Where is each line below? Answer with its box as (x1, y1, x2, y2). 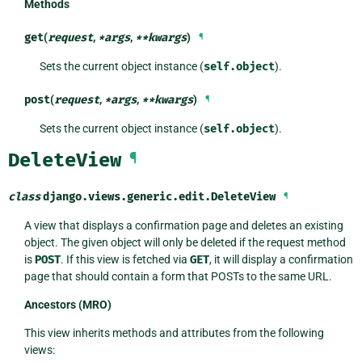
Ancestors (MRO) (23, 297, 112, 311)
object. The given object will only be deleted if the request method (23, 235, 346, 249)
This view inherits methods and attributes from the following (23, 326, 324, 339)
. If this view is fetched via (60, 252, 190, 266)
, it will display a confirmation (208, 252, 353, 266)
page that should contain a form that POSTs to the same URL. (23, 269, 332, 283)
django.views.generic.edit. (43, 189, 211, 204)
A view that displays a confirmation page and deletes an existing (23, 218, 343, 232)
